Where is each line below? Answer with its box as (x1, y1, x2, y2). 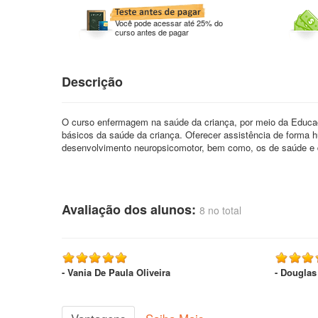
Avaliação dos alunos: (62, 200, 199, 219)
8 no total (199, 203, 241, 217)
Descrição (62, 72, 123, 91)
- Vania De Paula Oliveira (62, 265, 170, 279)
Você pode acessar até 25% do (115, 17, 223, 28)
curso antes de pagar (115, 26, 189, 38)
